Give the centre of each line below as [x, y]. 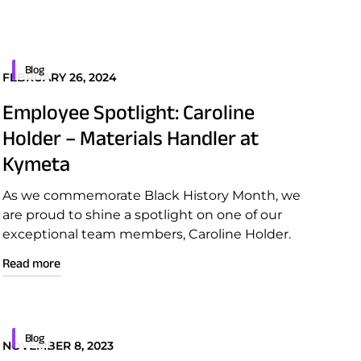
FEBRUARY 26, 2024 [59, 77]
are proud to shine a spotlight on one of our [142, 215]
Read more [31, 263]
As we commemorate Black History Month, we [151, 195]
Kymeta [36, 164]
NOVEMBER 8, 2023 [58, 346]
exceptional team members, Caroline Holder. [146, 234]
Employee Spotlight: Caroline [128, 112]
